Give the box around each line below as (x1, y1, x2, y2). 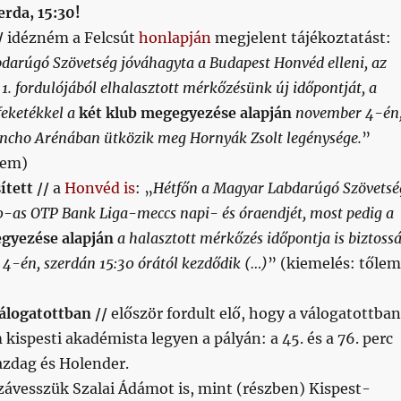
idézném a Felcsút (3, 29, 139, 47)
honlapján (138, 29, 211, 47)
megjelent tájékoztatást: (210, 29, 391, 47)
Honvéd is (64, 179, 135, 197)
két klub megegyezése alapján (78, 104, 292, 122)
